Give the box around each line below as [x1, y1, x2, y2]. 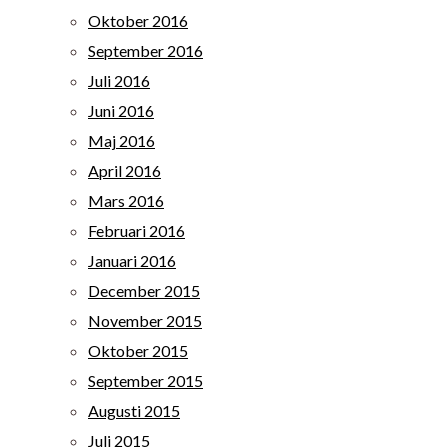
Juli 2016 [88, 71, 150, 90]
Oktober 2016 [88, 11, 188, 30]
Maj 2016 [88, 131, 155, 150]
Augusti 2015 [88, 401, 180, 420]
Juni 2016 [88, 101, 154, 120]
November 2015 [88, 311, 202, 330]
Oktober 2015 [88, 341, 188, 360]
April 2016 [88, 161, 161, 180]
